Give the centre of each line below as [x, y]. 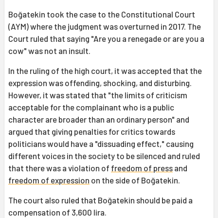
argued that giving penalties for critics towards [92, 132]
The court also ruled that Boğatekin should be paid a [100, 200]
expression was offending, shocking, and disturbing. [100, 83]
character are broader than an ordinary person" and [99, 119]
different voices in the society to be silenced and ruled [104, 156]
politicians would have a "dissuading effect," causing [101, 144]
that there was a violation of [60, 168]
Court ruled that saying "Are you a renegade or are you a [106, 39]
